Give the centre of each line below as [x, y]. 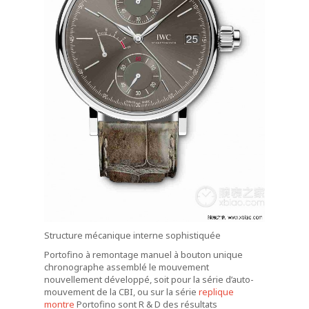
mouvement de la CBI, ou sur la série [121, 292]
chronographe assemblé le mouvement [127, 267]
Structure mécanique [88, 236]
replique [216, 292]
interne [148, 236]
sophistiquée [193, 236]
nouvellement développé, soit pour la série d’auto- [149, 280]
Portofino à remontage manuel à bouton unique [143, 255]
